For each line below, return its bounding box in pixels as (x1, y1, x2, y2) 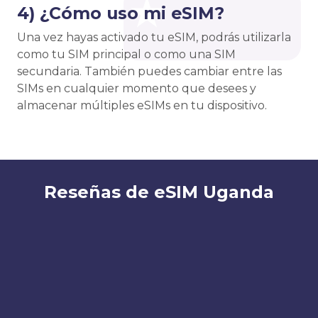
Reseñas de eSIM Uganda (44, 182, 274, 203)
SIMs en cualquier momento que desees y (17, 82, 256, 96)
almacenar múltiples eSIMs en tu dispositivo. (17, 99, 267, 113)
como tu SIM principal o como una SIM (17, 48, 236, 62)
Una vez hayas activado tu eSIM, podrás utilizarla (17, 31, 291, 45)
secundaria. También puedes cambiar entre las (17, 65, 282, 79)
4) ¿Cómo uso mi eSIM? (17, 3, 224, 24)
